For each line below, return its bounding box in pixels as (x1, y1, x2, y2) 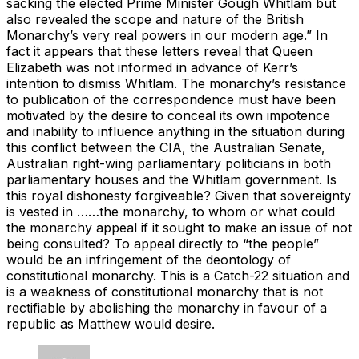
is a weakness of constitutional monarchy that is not (6, 283, 323, 300)
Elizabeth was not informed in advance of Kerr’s (6, 58, 298, 75)
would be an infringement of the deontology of (6, 251, 291, 268)
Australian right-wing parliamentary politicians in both (6, 155, 331, 171)
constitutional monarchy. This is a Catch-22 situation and (6, 267, 349, 284)
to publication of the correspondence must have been (6, 91, 336, 107)
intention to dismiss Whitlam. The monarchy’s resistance (6, 75, 346, 91)
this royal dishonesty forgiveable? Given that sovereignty (6, 187, 351, 204)
